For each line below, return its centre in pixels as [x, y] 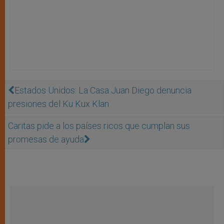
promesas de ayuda [46, 139]
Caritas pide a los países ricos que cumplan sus [99, 125]
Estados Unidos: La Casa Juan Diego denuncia [103, 90]
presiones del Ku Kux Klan [58, 103]
